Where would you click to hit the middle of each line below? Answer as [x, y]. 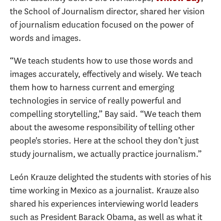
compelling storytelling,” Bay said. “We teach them [106, 114]
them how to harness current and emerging [92, 88]
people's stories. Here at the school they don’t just [104, 141]
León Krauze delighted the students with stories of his [110, 177]
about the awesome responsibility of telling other [102, 128]
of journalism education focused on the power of [102, 24]
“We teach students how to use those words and [101, 61]
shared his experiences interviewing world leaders [104, 203]
